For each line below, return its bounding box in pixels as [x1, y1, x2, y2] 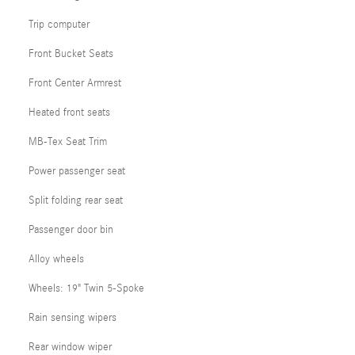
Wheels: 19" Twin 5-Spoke [29, 282, 144, 295]
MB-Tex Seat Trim [29, 136, 107, 148]
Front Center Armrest [29, 77, 121, 90]
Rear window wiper [29, 341, 112, 353]
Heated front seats [29, 106, 110, 119]
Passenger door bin [29, 223, 113, 236]
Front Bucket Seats [29, 48, 113, 60]
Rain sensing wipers [29, 311, 116, 324]
